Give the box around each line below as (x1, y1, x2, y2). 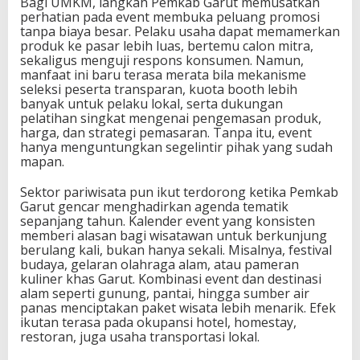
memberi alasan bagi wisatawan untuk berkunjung (20, 227, 327, 245)
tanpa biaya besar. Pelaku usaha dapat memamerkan (20, 22, 340, 41)
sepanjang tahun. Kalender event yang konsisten (20, 212, 315, 231)
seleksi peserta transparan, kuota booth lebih (20, 80, 297, 99)
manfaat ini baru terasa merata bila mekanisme (20, 66, 306, 84)
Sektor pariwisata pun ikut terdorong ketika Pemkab (20, 183, 338, 202)
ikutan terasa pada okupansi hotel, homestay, (20, 313, 297, 332)
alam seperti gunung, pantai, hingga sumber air (20, 284, 309, 303)
